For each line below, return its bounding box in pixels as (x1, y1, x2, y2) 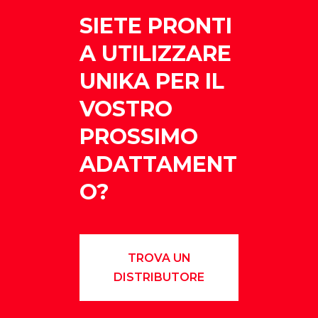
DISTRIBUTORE (114, 270, 204, 284)
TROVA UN (127, 251, 191, 265)
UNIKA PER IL (79, 67, 224, 94)
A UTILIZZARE (79, 40, 231, 67)
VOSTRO (79, 95, 172, 122)
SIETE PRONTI (79, 12, 232, 39)
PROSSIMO (79, 123, 198, 150)
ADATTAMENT (79, 150, 237, 177)
